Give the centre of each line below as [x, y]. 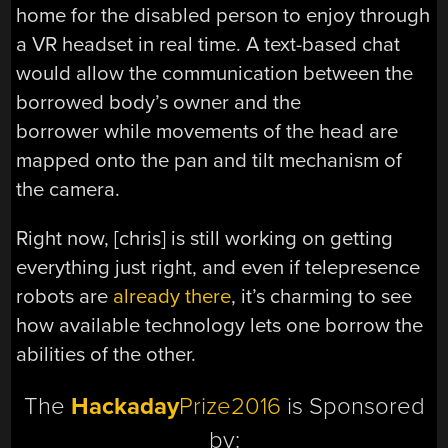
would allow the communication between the [215, 73]
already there [172, 297]
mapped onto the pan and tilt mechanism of [209, 160]
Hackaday [124, 406]
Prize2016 [229, 406]
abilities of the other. [106, 355]
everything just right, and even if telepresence [218, 268]
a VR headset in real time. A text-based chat [208, 44]
